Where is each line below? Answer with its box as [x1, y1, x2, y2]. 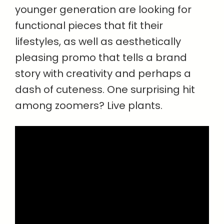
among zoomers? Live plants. [15, 98, 162, 112]
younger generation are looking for [15, 2, 191, 16]
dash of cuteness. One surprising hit [15, 82, 195, 96]
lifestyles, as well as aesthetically [15, 34, 181, 48]
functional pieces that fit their [15, 18, 163, 32]
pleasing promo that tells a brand [15, 50, 187, 64]
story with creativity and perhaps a [15, 66, 191, 80]
